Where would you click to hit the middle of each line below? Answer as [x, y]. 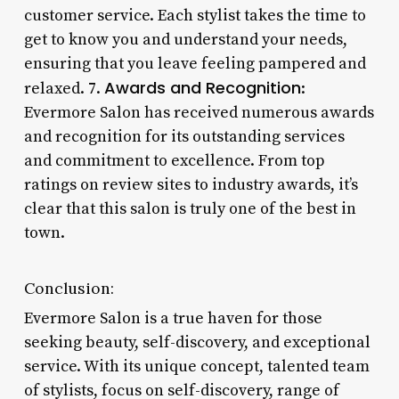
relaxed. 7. [64, 88]
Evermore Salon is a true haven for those [173, 318]
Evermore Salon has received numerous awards [199, 112]
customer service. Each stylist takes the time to [195, 15]
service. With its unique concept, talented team [196, 366]
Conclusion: [69, 288]
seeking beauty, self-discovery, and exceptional [197, 342]
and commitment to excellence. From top [174, 160]
